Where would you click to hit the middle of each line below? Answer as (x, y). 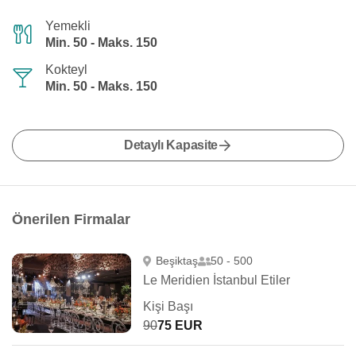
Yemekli (68, 26)
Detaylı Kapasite (171, 145)
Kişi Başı (168, 306)
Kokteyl (66, 70)
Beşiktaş (176, 261)
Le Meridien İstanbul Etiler (217, 280)
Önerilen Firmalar (71, 219)
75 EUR (180, 325)
